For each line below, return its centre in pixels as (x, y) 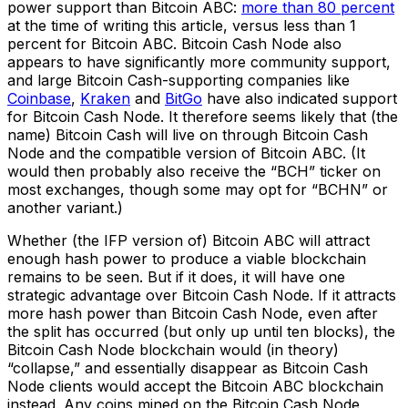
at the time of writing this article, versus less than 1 (182, 26)
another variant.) (65, 208)
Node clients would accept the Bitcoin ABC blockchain (195, 387)
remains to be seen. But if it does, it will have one (176, 277)
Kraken (105, 99)
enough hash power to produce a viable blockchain (187, 259)
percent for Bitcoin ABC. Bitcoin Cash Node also (174, 44)
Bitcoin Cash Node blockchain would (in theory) (173, 350)
